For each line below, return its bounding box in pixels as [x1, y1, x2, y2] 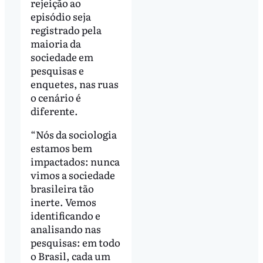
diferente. [30, 103, 78, 118]
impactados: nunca [30, 153, 120, 168]
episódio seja [30, 8, 91, 23]
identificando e [30, 207, 100, 222]
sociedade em [30, 49, 93, 64]
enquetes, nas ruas [30, 76, 119, 91]
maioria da [30, 35, 81, 50]
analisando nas [30, 221, 101, 236]
